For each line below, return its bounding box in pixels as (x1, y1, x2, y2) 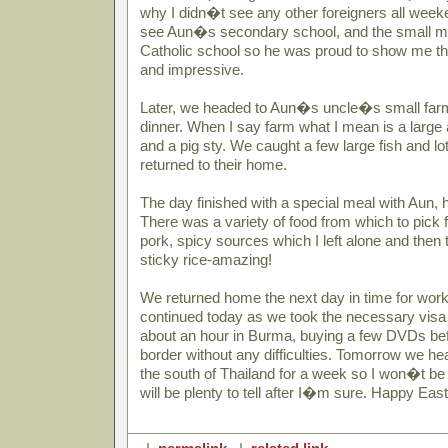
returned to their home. (140, 156, 287, 173)
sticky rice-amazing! (140, 251, 272, 268)
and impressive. (140, 61, 244, 78)
